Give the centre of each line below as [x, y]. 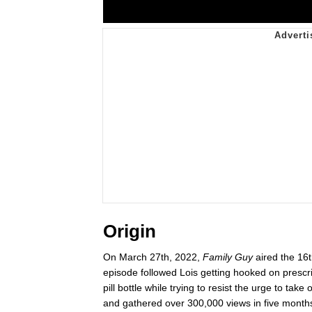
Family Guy [228, 257]
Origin [130, 231]
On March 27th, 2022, [153, 257]
